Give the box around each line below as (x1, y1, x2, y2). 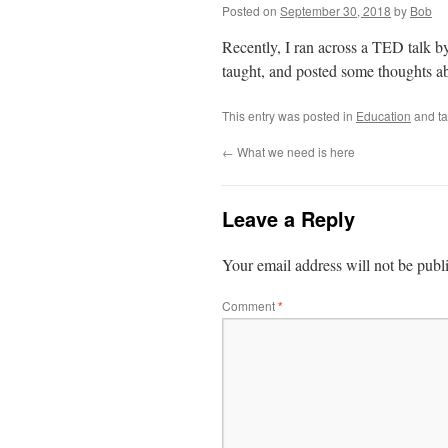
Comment (222, 297, 278, 314)
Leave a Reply (222, 204, 355, 233)
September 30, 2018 (280, 2, 391, 19)
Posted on (222, 2, 277, 19)
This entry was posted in (222, 107, 356, 124)
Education (356, 107, 411, 124)
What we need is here (234, 143, 355, 160)
